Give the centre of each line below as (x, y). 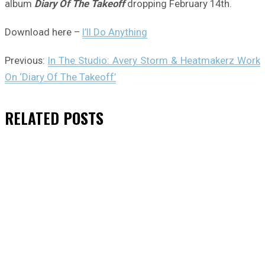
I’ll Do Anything (115, 32)
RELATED (32, 118)
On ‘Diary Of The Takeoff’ (60, 77)
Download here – (43, 32)
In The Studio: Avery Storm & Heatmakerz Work (154, 61)
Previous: (26, 61)
